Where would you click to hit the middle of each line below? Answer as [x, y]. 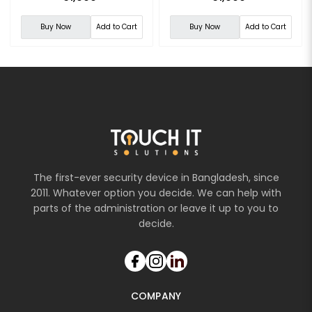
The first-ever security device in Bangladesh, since [156, 177]
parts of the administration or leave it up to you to [156, 208]
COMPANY [156, 296]
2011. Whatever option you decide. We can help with [156, 193]
